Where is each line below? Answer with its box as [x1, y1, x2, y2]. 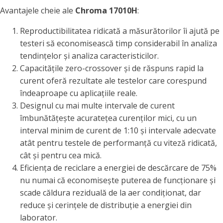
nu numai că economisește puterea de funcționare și [20, 175, 216, 186]
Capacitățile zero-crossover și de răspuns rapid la [20, 63, 204, 74]
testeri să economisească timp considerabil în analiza [20, 38, 217, 49]
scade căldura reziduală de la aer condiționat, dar [20, 187, 201, 198]
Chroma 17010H [75, 5, 137, 16]
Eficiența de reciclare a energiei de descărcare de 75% [20, 162, 217, 173]
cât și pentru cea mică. [20, 150, 102, 161]
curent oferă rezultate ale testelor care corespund [20, 75, 207, 86]
